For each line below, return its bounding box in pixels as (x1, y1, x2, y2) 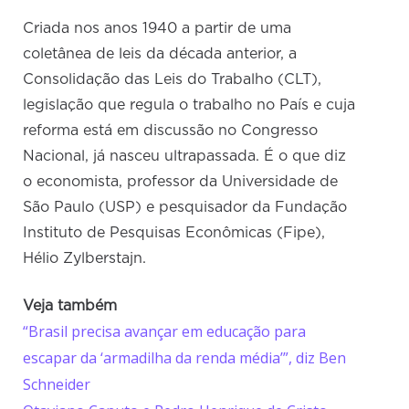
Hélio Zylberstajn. (23, 251, 147, 267)
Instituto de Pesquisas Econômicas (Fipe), (23, 225, 326, 241)
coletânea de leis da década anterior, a (23, 47, 298, 62)
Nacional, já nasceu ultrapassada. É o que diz (23, 149, 347, 164)
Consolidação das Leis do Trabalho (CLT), (23, 72, 322, 88)
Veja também (23, 299, 118, 314)
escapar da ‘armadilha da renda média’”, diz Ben (23, 348, 347, 369)
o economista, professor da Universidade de (23, 174, 339, 190)
